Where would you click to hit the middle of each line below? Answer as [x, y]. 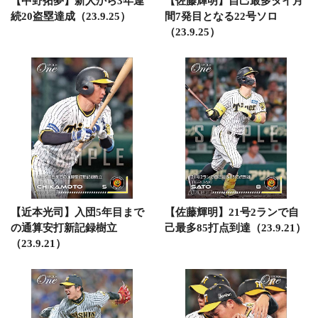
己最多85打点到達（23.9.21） [235, 228]
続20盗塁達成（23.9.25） [71, 16]
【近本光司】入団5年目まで [77, 212]
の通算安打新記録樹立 [64, 228]
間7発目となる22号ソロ [221, 16]
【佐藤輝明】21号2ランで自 [231, 212]
